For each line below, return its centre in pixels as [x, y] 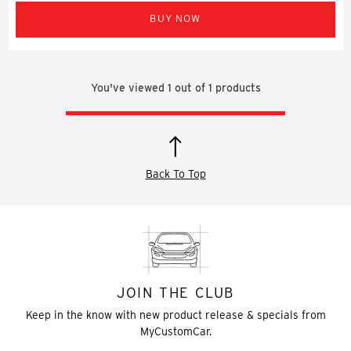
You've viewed [129, 87]
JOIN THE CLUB [175, 292]
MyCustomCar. [175, 331]
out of [190, 87]
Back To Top [175, 174]
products [236, 87]
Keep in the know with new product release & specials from [175, 315]
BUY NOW [175, 18]
